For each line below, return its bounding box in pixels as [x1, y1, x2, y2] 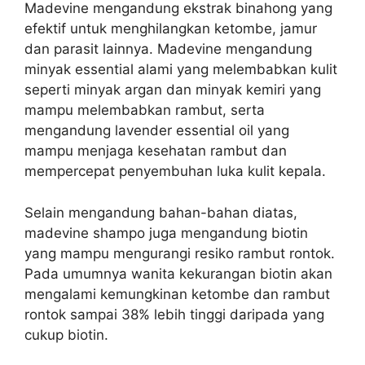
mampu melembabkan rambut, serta [24, 102, 265, 118]
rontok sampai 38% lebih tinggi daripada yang [24, 306, 324, 323]
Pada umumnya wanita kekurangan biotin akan [24, 265, 332, 282]
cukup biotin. [24, 326, 108, 343]
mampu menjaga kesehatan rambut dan [24, 143, 287, 159]
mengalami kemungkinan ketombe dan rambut [24, 285, 330, 302]
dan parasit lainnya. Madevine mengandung [24, 41, 312, 57]
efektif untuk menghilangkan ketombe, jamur [24, 20, 317, 37]
